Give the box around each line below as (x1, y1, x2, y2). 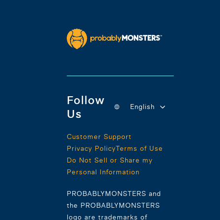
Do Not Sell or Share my (67, 156, 153, 164)
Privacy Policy (67, 144, 116, 152)
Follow (67, 93, 105, 107)
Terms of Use (116, 144, 163, 152)
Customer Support (67, 132, 132, 140)
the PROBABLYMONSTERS (67, 201, 160, 209)
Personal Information (67, 167, 139, 176)
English (130, 103, 155, 111)
